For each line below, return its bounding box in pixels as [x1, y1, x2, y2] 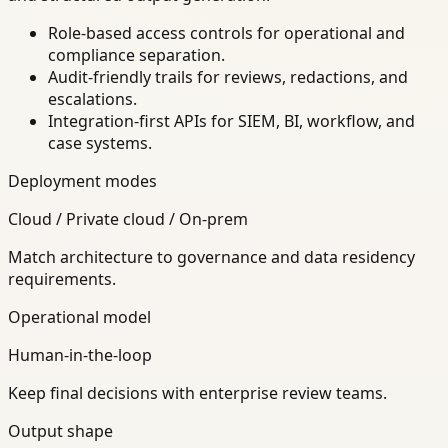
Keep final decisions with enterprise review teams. [8, 382, 387, 405]
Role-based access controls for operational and [48, 22, 405, 45]
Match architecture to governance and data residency [8, 246, 415, 269]
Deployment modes [8, 170, 157, 193]
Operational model [8, 306, 151, 329]
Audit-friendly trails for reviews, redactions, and [48, 66, 408, 89]
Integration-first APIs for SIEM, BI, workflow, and [48, 110, 415, 133]
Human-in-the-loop [8, 344, 152, 367]
